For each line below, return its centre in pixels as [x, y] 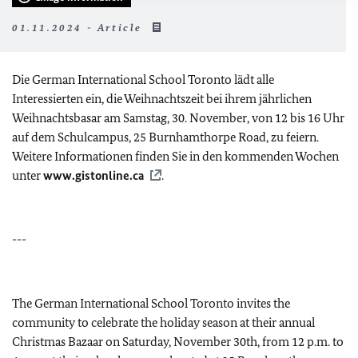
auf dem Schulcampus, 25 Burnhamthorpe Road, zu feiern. [165, 137]
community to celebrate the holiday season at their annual [163, 322]
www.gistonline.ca [93, 175]
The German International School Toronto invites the [151, 303]
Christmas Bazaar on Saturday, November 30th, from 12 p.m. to [178, 341]
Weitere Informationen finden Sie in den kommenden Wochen [175, 156]
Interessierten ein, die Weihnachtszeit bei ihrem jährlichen [162, 98]
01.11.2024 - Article [80, 27]
